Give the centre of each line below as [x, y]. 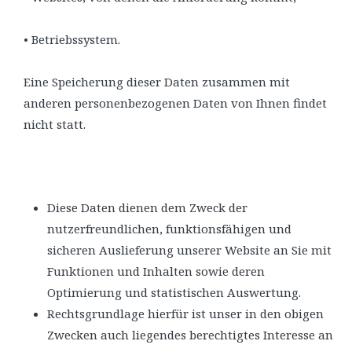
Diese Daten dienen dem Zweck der [147, 207]
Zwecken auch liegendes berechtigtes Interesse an [190, 335]
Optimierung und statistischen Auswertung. [174, 292]
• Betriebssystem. [72, 39]
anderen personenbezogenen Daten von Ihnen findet [175, 103]
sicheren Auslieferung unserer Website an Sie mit [189, 250]
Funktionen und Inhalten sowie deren [156, 271]
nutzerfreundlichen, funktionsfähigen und [169, 229]
